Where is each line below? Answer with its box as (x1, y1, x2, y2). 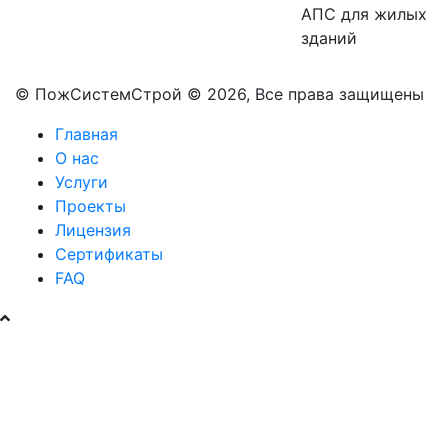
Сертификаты (55, 244, 163, 265)
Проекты (55, 196, 126, 217)
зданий (301, 28, 357, 49)
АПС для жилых (301, 4, 427, 25)
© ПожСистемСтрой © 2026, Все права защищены (15, 84, 424, 105)
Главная (55, 124, 118, 145)
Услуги (55, 172, 108, 193)
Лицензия (55, 220, 131, 241)
